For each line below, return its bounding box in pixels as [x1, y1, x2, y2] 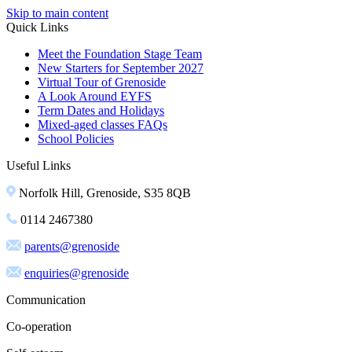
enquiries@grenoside [24, 266, 129, 280]
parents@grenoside [24, 240, 119, 253]
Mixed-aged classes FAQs [38, 118, 167, 131]
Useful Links [6, 159, 74, 172]
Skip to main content [6, 6, 108, 20]
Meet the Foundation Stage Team [38, 47, 202, 60]
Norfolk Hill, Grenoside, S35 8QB [16, 186, 191, 200]
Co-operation [6, 320, 71, 333]
